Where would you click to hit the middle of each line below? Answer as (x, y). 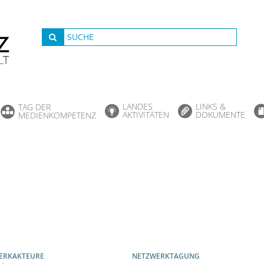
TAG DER (34, 107)
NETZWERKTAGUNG (166, 256)
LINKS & (211, 106)
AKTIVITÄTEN (146, 114)
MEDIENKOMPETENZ (57, 115)
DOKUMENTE (220, 114)
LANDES (138, 106)
